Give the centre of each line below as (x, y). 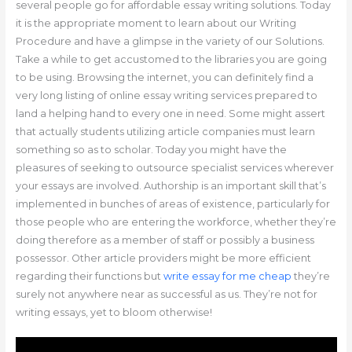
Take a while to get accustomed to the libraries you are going (171, 59)
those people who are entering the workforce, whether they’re (176, 222)
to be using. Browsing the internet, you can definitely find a (164, 77)
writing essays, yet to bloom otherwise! (114, 312)
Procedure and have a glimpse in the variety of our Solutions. (170, 41)
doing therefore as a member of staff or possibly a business (165, 240)
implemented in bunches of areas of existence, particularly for (172, 203)
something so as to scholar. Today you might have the (151, 149)
